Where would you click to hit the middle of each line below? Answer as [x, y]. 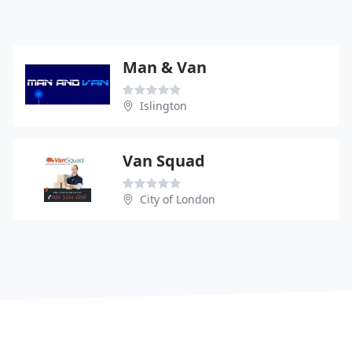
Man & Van [165, 67]
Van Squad [164, 160]
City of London [178, 199]
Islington [163, 105]
